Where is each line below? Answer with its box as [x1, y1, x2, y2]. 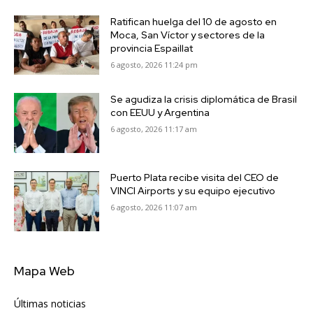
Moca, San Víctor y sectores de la [110, 28, 265, 41]
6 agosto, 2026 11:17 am [110, 124, 198, 135]
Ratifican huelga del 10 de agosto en [110, 15, 277, 28]
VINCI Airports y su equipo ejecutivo [110, 184, 276, 198]
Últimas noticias [14, 296, 86, 310]
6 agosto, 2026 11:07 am [110, 202, 198, 213]
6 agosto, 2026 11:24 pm [110, 59, 198, 70]
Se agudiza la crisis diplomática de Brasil [110, 93, 298, 106]
